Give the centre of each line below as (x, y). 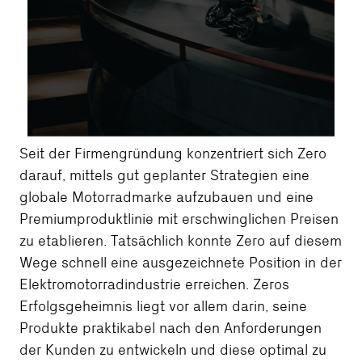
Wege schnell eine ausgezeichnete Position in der (181, 263)
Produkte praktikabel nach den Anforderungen (170, 328)
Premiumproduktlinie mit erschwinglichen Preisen (179, 219)
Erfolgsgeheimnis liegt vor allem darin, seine (163, 306)
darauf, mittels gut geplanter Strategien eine (164, 175)
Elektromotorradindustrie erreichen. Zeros (154, 284)
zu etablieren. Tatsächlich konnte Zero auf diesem (181, 241)
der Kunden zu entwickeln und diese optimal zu (173, 350)
